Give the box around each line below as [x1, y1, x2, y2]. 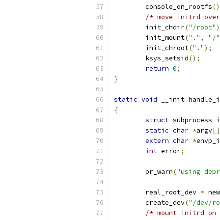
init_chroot [145, 44, 189, 52]
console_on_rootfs [145, 2, 212, 11]
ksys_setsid [145, 54, 189, 62]
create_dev [145, 198, 185, 207]
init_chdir [145, 23, 185, 31]
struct [145, 116, 169, 124]
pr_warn [145, 167, 173, 176]
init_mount [145, 33, 185, 42]
